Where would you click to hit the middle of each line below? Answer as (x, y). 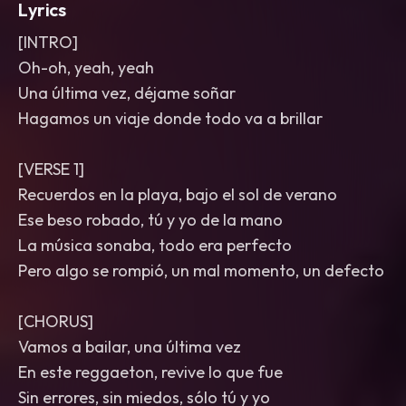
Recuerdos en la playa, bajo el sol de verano (178, 194)
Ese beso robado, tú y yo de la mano (150, 220)
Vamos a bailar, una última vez (130, 347)
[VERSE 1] (51, 169)
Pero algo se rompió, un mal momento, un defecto (201, 271)
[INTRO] (48, 42)
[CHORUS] (56, 321)
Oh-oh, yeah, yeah (86, 68)
